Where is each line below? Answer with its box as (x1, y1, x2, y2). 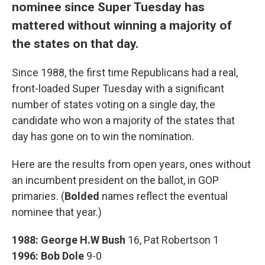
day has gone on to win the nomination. (12, 130, 194, 143)
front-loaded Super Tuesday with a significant (12, 82, 224, 95)
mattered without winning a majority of (12, 18, 232, 33)
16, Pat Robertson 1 (125, 234, 219, 247)
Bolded (64, 190, 99, 203)
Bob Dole (41, 250, 84, 263)
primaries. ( (12, 190, 64, 203)
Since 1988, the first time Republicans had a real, (12, 66, 238, 79)
